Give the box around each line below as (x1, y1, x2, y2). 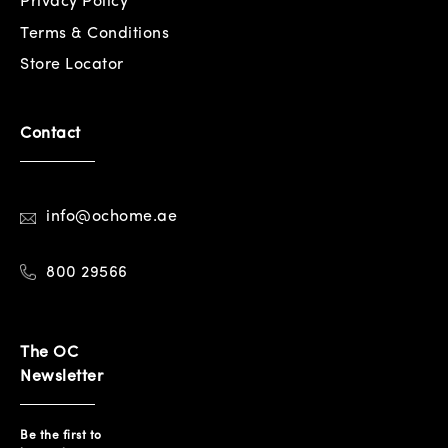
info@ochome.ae (46, 209, 177, 226)
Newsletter (20, 369, 103, 386)
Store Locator (20, 57, 124, 74)
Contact (20, 126, 81, 143)
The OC (20, 345, 78, 362)
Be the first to (20, 430, 102, 443)
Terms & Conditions (20, 25, 169, 42)
